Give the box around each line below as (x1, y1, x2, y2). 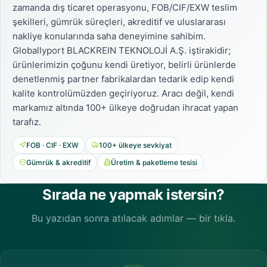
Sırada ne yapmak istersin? (42, 185, 225, 203)
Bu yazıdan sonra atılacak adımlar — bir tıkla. (32, 212, 235, 224)
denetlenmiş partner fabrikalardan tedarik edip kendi (13, 73, 234, 85)
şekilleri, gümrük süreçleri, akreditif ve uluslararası (13, 15, 226, 27)
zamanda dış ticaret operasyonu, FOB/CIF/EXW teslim (13, 1, 237, 13)
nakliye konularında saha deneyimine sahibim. (13, 30, 206, 42)
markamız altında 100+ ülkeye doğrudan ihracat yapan (13, 101, 238, 113)
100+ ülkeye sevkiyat (99, 140, 172, 150)
